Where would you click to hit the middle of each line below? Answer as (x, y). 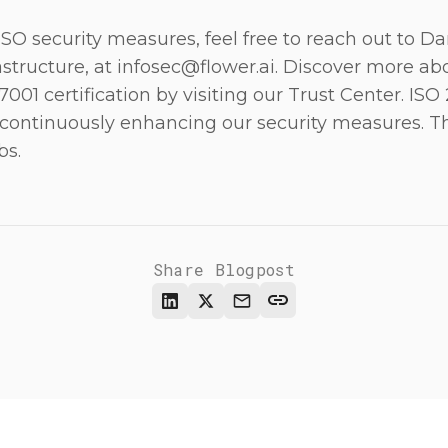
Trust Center (344, 95)
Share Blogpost (224, 270)
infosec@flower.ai (196, 67)
